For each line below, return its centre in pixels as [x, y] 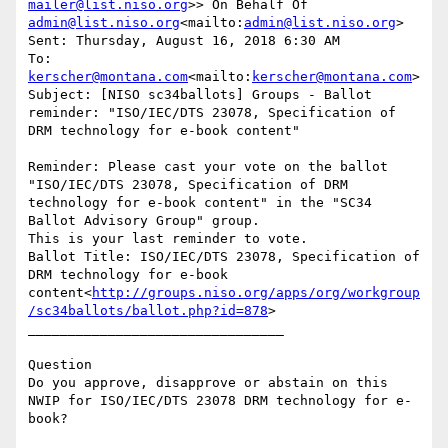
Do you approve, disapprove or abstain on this [208, 383]
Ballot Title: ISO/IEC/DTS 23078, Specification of [224, 257]
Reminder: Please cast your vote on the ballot [208, 167]
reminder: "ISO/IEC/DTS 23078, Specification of [212, 113]
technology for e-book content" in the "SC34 [200, 203]
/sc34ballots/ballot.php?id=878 [148, 311]
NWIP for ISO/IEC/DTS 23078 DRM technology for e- [220, 401]
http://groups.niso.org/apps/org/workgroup [256, 293]
